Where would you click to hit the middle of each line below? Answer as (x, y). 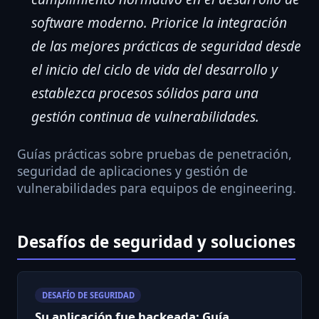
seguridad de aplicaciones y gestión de (132, 171)
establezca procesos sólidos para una (145, 93)
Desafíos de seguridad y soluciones (156, 242)
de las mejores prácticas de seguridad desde (166, 46)
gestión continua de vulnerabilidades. (145, 116)
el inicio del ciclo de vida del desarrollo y (155, 69)
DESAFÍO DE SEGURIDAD (88, 295)
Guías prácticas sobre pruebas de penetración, (155, 154)
